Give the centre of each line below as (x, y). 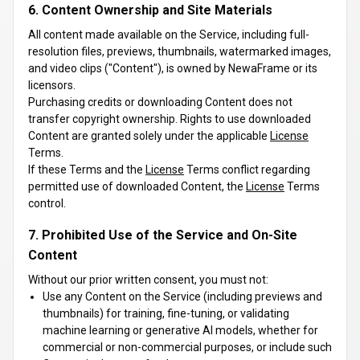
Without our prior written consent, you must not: (148, 280)
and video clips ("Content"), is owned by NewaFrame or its (173, 68)
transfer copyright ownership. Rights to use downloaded (170, 119)
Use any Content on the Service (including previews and (182, 297)
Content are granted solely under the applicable (149, 136)
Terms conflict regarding (247, 170)
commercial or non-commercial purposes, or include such (187, 347)
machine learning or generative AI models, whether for (180, 330)
